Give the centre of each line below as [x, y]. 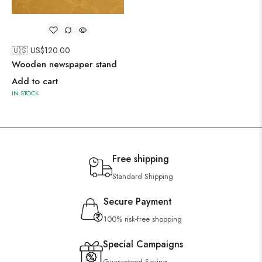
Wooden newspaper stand [64, 64]
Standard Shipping [143, 176]
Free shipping [141, 159]
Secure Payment [138, 201]
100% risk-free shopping [143, 219]
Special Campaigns [143, 244]
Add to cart [35, 81]
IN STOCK [25, 93]
